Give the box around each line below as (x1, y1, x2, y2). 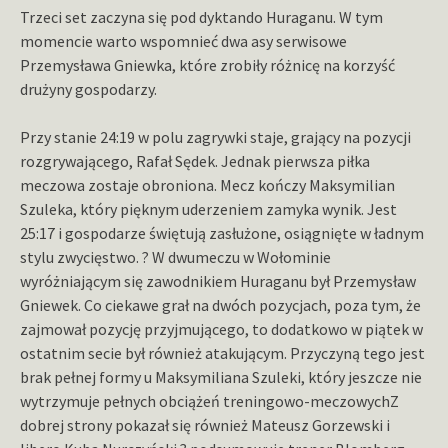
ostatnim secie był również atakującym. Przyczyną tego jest (20, 343, 425, 364)
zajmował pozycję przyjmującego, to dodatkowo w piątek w (20, 319, 423, 340)
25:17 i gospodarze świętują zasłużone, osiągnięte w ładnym (20, 223, 424, 244)
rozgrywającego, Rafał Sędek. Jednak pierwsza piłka (20, 151, 370, 172)
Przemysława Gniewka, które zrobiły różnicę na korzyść (20, 55, 395, 76)
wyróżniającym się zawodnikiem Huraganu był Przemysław (20, 271, 416, 292)
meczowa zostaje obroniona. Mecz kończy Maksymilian (20, 175, 395, 196)
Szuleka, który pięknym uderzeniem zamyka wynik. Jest (20, 199, 397, 220)
